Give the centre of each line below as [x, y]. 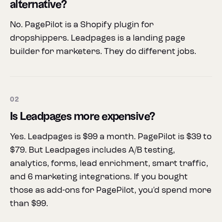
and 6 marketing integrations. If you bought [99, 177]
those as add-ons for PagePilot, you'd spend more [111, 191]
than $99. [29, 204]
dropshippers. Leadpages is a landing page [98, 38]
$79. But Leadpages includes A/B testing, [92, 150]
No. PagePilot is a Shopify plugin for [82, 25]
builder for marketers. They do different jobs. [103, 52]
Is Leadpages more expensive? [83, 117]
